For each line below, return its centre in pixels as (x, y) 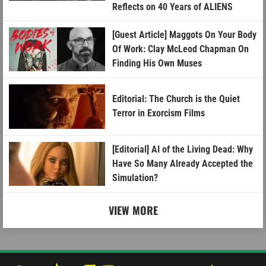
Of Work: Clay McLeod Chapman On (181, 49)
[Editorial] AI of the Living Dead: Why (183, 149)
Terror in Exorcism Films (159, 113)
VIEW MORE (133, 210)
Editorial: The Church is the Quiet (176, 99)
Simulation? (135, 178)
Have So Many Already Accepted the (183, 163)
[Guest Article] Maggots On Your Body (185, 34)
